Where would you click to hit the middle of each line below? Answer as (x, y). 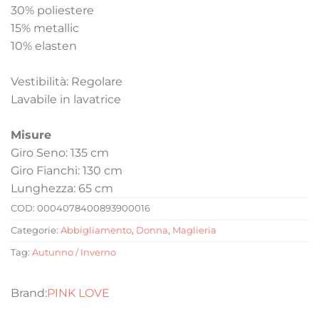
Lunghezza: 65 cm (62, 189)
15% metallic (45, 28)
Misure (31, 135)
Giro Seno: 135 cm (60, 153)
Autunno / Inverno (74, 253)
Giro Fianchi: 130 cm (67, 171)
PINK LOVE (78, 293)
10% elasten (44, 46)
